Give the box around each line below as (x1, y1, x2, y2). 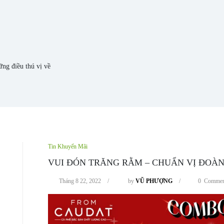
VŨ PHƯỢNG (135, 177, 172, 184)
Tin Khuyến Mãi (47, 143, 87, 150)
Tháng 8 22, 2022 (58, 177, 101, 184)
